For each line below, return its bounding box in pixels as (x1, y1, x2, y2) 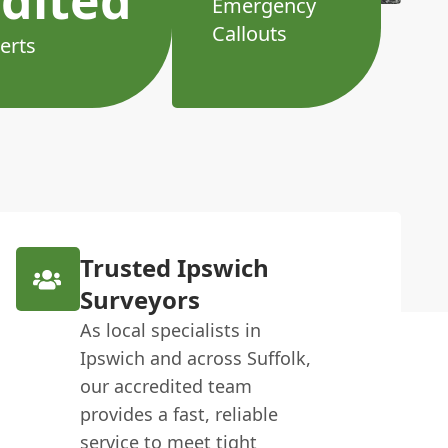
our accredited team (79, 374, 252, 398)
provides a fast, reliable (79, 402, 278, 426)
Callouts (212, 20, 287, 47)
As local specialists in (79, 318, 261, 342)
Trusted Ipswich (79, 251, 269, 284)
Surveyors (79, 283, 200, 316)
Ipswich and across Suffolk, (79, 346, 311, 370)
